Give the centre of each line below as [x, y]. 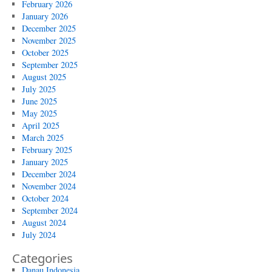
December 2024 [49, 174]
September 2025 [49, 65]
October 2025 [45, 53]
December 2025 [49, 28]
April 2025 [40, 125]
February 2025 [47, 150]
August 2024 [44, 223]
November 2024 [49, 186]
